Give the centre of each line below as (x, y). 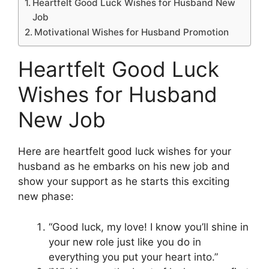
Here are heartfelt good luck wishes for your (125, 152)
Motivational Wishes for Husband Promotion (132, 32)
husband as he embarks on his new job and (124, 167)
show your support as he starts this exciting (124, 182)
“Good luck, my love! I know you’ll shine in (149, 227)
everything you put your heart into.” (133, 257)
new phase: (46, 197)
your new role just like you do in (125, 242)
